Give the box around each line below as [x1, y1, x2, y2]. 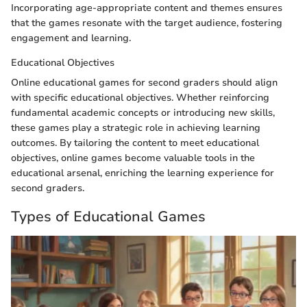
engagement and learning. [11, 32, 131, 45]
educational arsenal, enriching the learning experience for [11, 167, 274, 180]
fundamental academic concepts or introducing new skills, [11, 106, 275, 120]
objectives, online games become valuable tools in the [11, 151, 255, 165]
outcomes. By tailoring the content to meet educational [11, 136, 259, 150]
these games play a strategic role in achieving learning [11, 121, 260, 135]
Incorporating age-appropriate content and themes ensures [11, 1, 282, 15]
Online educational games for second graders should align [11, 76, 278, 90]
